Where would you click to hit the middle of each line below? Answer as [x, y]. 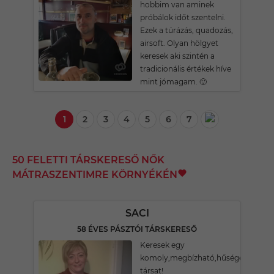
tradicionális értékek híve [186, 69]
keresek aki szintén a [177, 56]
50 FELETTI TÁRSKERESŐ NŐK [88, 160]
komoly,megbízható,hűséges [194, 258]
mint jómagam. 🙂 [173, 82]
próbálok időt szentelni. [183, 17]
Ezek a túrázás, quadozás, [187, 30]
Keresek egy [162, 245]
